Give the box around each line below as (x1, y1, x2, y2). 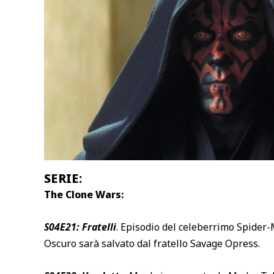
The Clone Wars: (44, 188, 124, 202)
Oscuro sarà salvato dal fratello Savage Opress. (44, 237, 260, 250)
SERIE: (44, 170, 82, 187)
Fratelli (80, 220, 116, 234)
